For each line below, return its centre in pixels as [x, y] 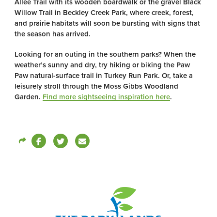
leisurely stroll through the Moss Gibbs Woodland [96, 86]
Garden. [29, 97]
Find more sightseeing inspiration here [106, 97]
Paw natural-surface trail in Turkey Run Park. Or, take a [104, 76]
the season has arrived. [53, 34]
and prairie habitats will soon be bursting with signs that [107, 23]
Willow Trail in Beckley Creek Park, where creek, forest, [104, 13]
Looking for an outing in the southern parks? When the [105, 54]
